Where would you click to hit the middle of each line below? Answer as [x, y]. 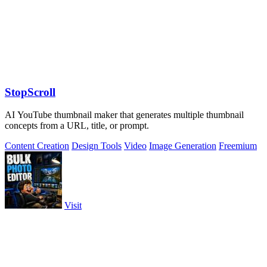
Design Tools [97, 146]
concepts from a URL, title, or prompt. [77, 126]
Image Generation [183, 146]
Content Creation [37, 146]
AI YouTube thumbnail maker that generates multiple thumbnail [124, 115]
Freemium [238, 146]
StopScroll [30, 92]
